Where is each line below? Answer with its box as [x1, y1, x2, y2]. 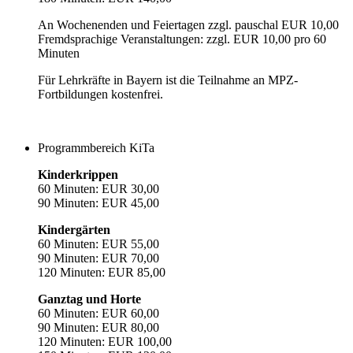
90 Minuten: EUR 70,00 [38, 251, 159, 265]
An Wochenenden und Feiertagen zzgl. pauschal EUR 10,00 [38, 17, 339, 32]
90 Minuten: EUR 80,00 [38, 320, 159, 334]
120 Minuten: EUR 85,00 [38, 265, 165, 279]
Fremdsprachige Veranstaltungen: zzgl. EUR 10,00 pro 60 [38, 32, 326, 46]
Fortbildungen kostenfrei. [38, 87, 163, 101]
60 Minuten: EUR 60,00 [38, 306, 159, 320]
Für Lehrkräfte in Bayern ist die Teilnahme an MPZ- [38, 72, 298, 87]
